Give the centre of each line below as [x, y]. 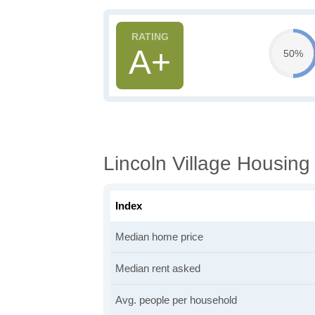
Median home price [159, 237]
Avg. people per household [176, 300]
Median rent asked [158, 268]
